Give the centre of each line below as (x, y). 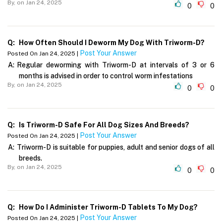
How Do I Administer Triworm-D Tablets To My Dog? (108, 207)
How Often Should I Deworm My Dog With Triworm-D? (111, 42)
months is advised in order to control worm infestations (106, 76)
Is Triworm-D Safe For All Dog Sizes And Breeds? (103, 125)
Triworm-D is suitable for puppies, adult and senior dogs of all (116, 147)
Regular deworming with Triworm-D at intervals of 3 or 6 (116, 65)
